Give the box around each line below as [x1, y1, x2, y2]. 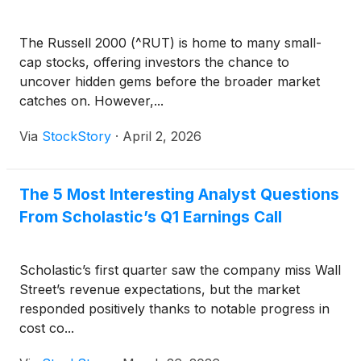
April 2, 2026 [122, 128, 201, 144]
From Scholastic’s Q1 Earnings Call [19, 207, 282, 226]
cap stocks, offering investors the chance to [19, 54, 289, 70]
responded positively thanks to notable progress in [19, 301, 330, 317]
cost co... [19, 320, 74, 336]
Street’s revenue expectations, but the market [19, 281, 300, 297]
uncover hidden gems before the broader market [19, 73, 320, 89]
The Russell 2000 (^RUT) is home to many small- [19, 35, 322, 51]
